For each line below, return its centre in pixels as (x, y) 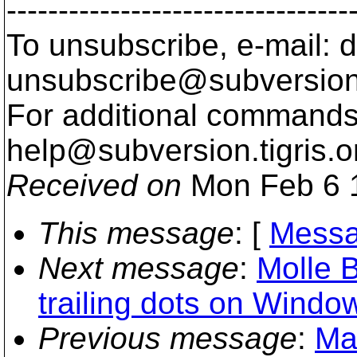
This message (136, 233)
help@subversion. (133, 150)
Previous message (168, 338)
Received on (94, 185)
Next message (139, 268)
